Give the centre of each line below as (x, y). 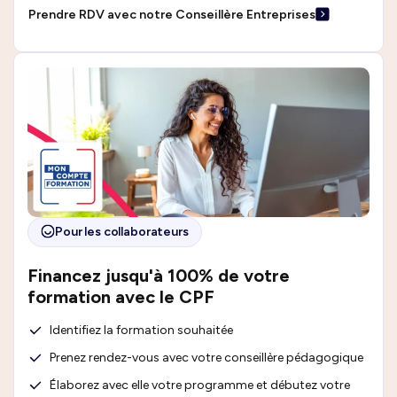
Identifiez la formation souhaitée (141, 330)
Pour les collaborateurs (122, 232)
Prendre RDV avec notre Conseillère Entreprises (172, 14)
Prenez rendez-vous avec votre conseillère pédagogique (206, 357)
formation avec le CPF (121, 296)
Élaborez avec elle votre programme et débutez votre (200, 385)
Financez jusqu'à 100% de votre (159, 275)
